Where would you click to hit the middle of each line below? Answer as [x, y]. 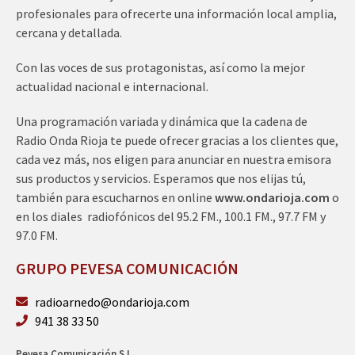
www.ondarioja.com [272, 197]
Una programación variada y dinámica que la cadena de [162, 121]
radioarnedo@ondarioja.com [112, 302]
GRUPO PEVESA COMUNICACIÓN [127, 268]
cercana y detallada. [69, 32]
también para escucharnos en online [115, 197]
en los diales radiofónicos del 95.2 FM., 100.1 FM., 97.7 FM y [171, 216]
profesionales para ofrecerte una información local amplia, [176, 13]
